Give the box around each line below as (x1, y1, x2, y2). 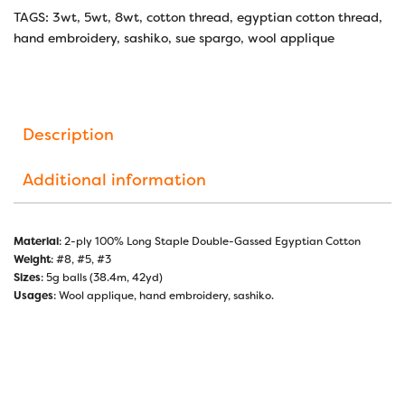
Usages (14, 287, 53, 303)
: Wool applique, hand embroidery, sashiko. (53, 287, 274, 303)
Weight (14, 251, 51, 267)
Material (14, 233, 59, 249)
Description (23, 123, 114, 146)
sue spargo (175, 29, 240, 46)
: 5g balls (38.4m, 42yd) (41, 269, 163, 285)
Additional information (23, 168, 206, 191)
